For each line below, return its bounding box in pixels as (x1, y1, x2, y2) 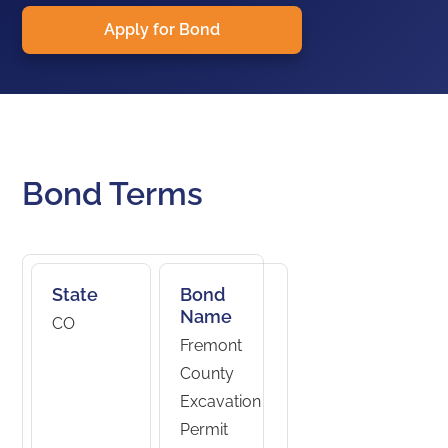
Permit (180, 420, 229, 439)
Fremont (180, 336, 243, 355)
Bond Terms (22, 175, 204, 212)
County (180, 364, 235, 383)
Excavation (180, 392, 262, 411)
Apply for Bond (104, 20, 221, 39)
